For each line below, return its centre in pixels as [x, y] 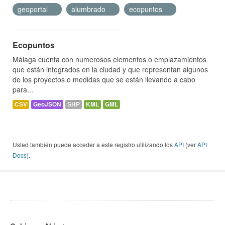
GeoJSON [47, 104]
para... [23, 90]
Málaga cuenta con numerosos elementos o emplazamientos [109, 60]
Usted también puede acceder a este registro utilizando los [93, 145]
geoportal [34, 9]
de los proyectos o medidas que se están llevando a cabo [104, 80]
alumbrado [89, 9]
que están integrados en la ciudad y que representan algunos [110, 70]
